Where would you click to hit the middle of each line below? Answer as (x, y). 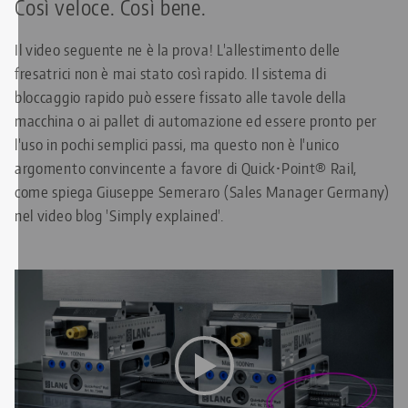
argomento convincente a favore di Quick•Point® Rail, (186, 167)
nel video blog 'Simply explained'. (119, 214)
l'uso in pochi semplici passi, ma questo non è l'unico (177, 143)
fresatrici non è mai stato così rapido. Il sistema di (171, 72)
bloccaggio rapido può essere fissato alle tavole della (181, 96)
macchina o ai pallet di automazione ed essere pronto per (196, 120)
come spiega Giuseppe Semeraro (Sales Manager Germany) (202, 191)
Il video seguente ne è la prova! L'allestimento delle (178, 49)
